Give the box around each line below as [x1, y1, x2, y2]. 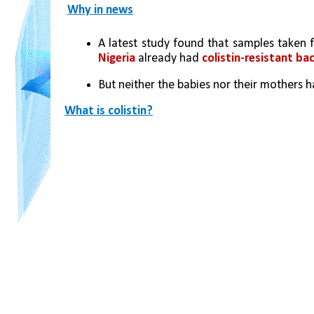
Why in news [67, 4, 133, 17]
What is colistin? [64, 104, 153, 118]
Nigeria [98, 52, 135, 65]
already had [135, 52, 202, 65]
